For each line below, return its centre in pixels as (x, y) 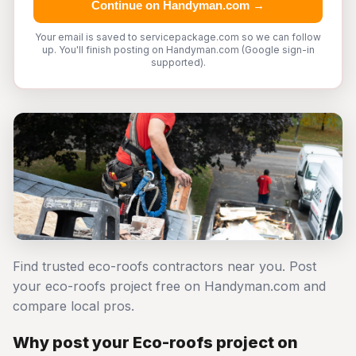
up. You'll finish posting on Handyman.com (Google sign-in (178, 50)
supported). (178, 62)
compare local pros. (74, 306)
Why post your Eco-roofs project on (155, 342)
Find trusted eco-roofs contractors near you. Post (164, 266)
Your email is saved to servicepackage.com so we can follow (178, 37)
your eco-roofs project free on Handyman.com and (169, 286)
